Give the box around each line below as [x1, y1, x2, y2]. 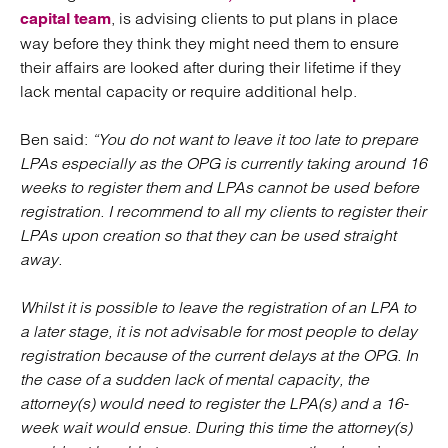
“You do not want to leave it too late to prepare [92, 129, 418, 149]
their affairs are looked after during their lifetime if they [20, 57, 401, 77]
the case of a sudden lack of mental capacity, [20, 369, 343, 389]
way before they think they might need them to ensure [20, 33, 399, 53]
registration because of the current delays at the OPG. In [20, 345, 418, 365]
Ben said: [20, 129, 92, 149]
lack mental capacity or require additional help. [20, 81, 357, 101]
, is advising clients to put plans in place [111, 8, 398, 28]
